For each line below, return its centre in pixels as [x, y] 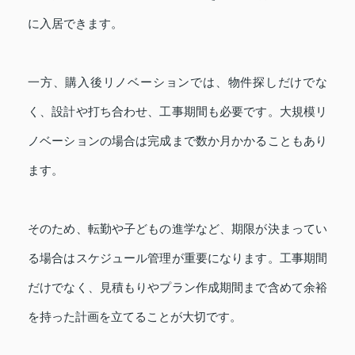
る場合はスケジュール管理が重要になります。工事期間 [177, 258]
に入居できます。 [75, 24]
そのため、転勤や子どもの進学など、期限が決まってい [177, 229]
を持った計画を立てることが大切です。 [135, 317]
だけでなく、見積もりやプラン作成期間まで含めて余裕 [177, 288]
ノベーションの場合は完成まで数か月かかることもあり [177, 141]
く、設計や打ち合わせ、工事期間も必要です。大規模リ [177, 112]
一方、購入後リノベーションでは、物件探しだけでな [177, 82]
